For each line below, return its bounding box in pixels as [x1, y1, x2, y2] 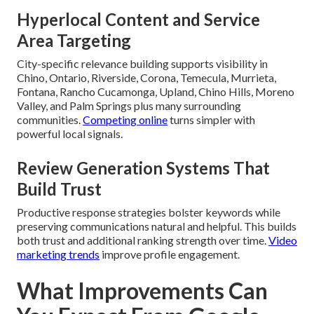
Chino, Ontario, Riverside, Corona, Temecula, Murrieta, [17, 70, 276, 84]
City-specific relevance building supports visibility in [17, 56, 268, 70]
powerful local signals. [17, 126, 123, 140]
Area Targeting [17, 29, 131, 50]
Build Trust [17, 178, 102, 199]
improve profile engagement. [100, 247, 240, 261]
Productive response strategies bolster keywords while [17, 205, 280, 219]
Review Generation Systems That [17, 157, 270, 178]
